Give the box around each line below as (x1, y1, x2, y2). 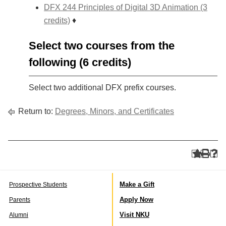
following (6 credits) (29, 56, 131, 69)
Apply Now (120, 195, 153, 203)
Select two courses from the (29, 39, 175, 52)
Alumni (9, 211, 28, 218)
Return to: (16, 107, 55, 116)
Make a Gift (120, 180, 154, 188)
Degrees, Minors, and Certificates (55, 107, 174, 116)
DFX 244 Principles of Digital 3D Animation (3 (44, 3, 207, 12)
